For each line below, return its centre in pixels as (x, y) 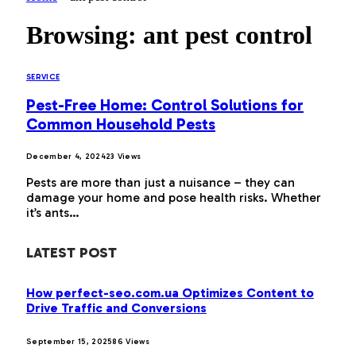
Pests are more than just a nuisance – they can (161, 182)
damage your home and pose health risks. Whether (174, 197)
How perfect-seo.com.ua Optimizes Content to (170, 293)
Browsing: (85, 35)
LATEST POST (72, 252)
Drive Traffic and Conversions (116, 308)
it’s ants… (53, 212)
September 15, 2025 (70, 342)
